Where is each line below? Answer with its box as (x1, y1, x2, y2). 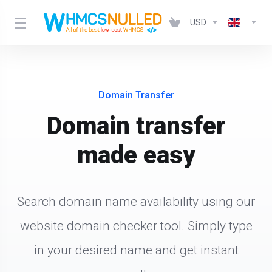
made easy (76, 141, 195, 169)
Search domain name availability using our (17, 194, 255, 209)
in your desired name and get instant (33, 243, 239, 257)
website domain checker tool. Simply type (19, 219, 253, 233)
